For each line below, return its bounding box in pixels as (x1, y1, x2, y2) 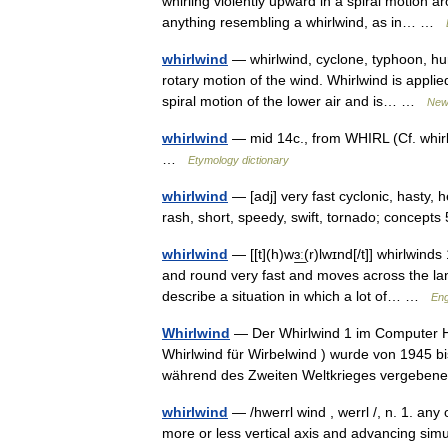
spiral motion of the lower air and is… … (162, 93, 427, 109)
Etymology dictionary (188, 154, 289, 166)
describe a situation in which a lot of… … (162, 288, 431, 304)
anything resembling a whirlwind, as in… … (162, 14, 446, 30)
